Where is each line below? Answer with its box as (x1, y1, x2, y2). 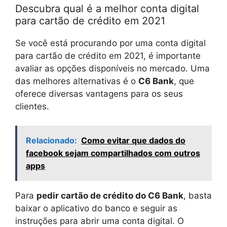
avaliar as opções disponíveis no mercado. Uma (15, 63, 210, 73)
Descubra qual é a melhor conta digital (15, 2, 199, 15)
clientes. (15, 101, 49, 111)
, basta (183, 191, 212, 201)
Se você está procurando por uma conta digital (15, 37, 206, 48)
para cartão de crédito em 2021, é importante (15, 50, 201, 61)
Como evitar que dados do (81, 135, 185, 146)
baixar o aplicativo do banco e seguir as (15, 203, 177, 214)
